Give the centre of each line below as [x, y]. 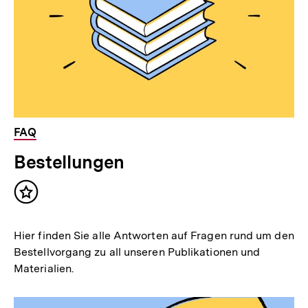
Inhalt [43, 198]
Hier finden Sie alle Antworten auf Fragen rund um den [154, 235]
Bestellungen [69, 162]
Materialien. [44, 268]
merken [47, 212]
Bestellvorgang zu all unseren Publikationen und [137, 252]
